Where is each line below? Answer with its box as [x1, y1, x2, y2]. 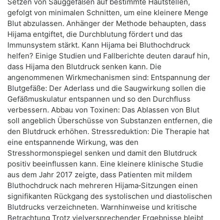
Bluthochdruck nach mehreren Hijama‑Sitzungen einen [7, 181, 198, 191]
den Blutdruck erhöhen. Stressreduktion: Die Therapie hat [7, 127, 209, 137]
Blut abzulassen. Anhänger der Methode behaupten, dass [7, 19, 206, 28]
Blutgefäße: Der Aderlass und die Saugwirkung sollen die [7, 83, 206, 93]
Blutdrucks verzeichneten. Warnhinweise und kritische [7, 202, 197, 212]
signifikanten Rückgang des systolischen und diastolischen [7, 192, 212, 201]
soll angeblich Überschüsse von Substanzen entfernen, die [7, 116, 213, 126]
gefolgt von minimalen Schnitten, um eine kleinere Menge [7, 8, 208, 18]
